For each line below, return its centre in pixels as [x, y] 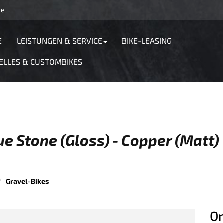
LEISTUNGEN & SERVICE [59, 41]
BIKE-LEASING [147, 41]
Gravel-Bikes [27, 181]
